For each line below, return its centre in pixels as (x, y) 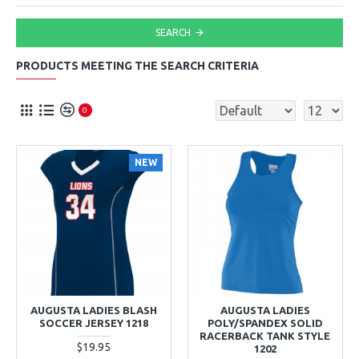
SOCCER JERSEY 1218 (93, 323)
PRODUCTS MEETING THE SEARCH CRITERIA (137, 66)
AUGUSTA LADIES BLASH (93, 310)
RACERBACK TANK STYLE (265, 335)
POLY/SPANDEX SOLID (265, 323)
